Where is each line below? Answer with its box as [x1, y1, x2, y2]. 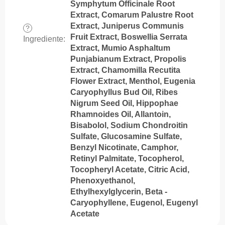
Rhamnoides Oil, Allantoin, [70, 109, 171, 119]
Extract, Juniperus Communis [70, 21, 184, 30]
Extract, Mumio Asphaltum [70, 43, 170, 52]
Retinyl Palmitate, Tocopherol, [70, 154, 184, 163]
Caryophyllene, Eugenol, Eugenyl [70, 198, 198, 207]
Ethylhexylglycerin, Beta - [70, 187, 167, 196]
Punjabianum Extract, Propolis [70, 54, 186, 63]
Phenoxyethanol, [70, 176, 135, 185]
